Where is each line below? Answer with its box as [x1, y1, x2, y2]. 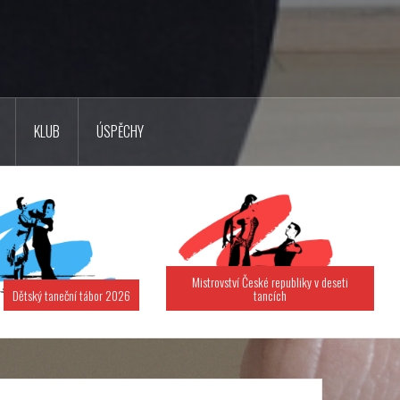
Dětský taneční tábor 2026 [12, 285, 130, 304]
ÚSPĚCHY [96, 120, 144, 142]
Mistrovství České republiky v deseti [192, 271, 348, 291]
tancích [254, 285, 287, 304]
